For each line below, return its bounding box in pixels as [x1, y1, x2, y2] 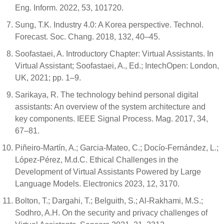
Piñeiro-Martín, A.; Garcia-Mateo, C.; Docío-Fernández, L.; [15, 143, 218, 152]
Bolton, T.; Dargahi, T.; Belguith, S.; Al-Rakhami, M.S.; [15, 196, 203, 205]
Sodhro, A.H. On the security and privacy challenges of [15, 208, 207, 217]
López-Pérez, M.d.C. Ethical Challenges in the [15, 155, 178, 164]
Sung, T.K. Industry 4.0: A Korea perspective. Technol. [15, 20, 203, 29]
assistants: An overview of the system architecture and [15, 102, 205, 111]
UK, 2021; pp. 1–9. [15, 73, 81, 82]
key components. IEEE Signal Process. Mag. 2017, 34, [15, 114, 208, 123]
